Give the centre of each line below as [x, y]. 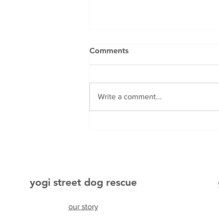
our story [83, 207]
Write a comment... [130, 97]
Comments [109, 51]
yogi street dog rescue [83, 182]
